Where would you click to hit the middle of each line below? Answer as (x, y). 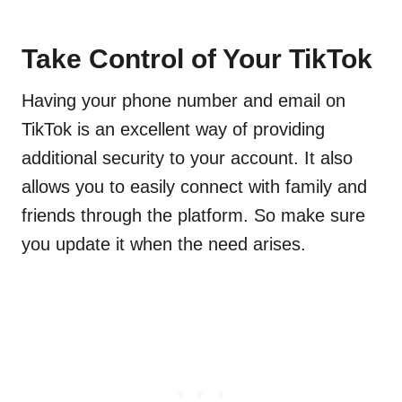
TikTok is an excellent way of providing (173, 129)
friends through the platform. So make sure (193, 215)
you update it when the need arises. (164, 244)
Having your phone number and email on (184, 100)
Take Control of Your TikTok (197, 58)
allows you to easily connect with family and (194, 186)
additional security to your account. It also (187, 157)
